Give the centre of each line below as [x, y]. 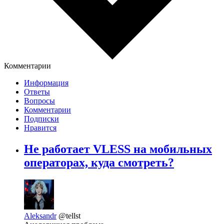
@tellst [69, 216]
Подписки [41, 119]
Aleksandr [40, 216]
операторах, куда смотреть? [99, 163]
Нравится [40, 128]
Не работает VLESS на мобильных [118, 149]
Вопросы [39, 101]
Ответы [37, 92]
